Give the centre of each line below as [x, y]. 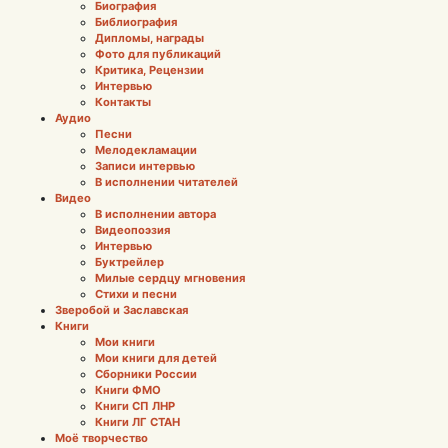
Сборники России [146, 373]
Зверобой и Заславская [121, 309]
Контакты [123, 101]
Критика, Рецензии [149, 69]
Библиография [136, 21]
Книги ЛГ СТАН [137, 421]
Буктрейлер [129, 261]
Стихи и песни [136, 293]
